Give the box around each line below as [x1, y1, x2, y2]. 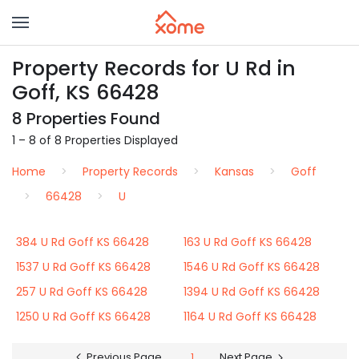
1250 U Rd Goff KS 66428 [16, 309, 151, 325]
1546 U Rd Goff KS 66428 [184, 259, 320, 275]
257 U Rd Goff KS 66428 [16, 284, 147, 300]
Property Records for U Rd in [12, 54, 296, 83]
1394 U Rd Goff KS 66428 [184, 284, 320, 300]
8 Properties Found [12, 107, 160, 130]
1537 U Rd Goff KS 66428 [16, 259, 151, 275]
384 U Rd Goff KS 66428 [16, 234, 149, 250]
